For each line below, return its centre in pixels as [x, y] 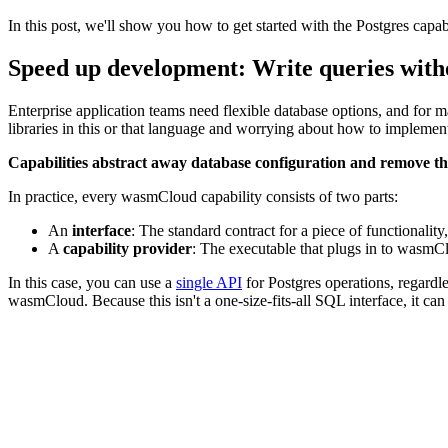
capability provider [127, 248]
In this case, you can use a [92, 282]
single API [209, 282]
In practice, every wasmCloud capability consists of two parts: [203, 196]
